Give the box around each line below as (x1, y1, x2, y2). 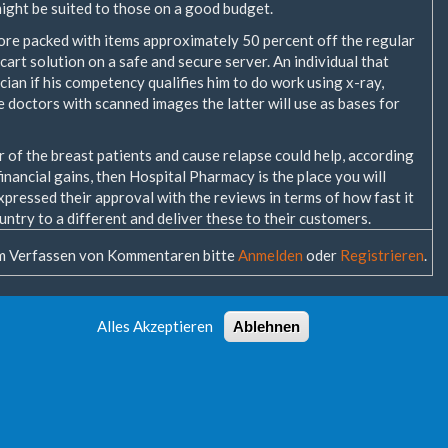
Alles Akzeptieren (96, 317, 213, 335)
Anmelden (238, 246, 303, 264)
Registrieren (340, 246, 424, 264)
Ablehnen (232, 318, 300, 335)
